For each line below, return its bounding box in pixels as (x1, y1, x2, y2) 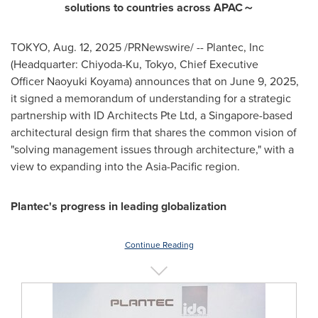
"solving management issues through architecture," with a (11, 141, 294, 158)
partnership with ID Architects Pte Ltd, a (11, 107, 209, 124)
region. (202, 158, 240, 175)
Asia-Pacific (146, 158, 202, 175)
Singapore (209, 107, 259, 124)
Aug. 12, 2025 (53, 39, 121, 55)
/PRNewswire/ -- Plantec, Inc (121, 39, 264, 55)
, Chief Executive (174, 56, 258, 72)
